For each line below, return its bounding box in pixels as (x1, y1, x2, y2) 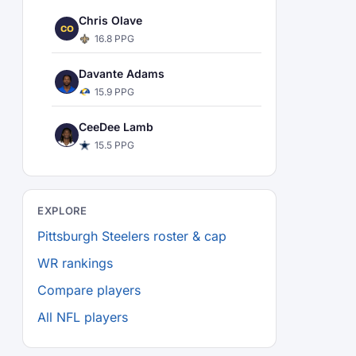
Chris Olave (79, 14, 142, 27)
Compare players (37, 282, 141, 298)
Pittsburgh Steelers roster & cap (37, 228, 226, 244)
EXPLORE (37, 204, 87, 217)
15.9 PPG (95, 86, 134, 98)
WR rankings (37, 255, 113, 271)
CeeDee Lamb (79, 120, 153, 133)
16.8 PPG (95, 33, 134, 44)
